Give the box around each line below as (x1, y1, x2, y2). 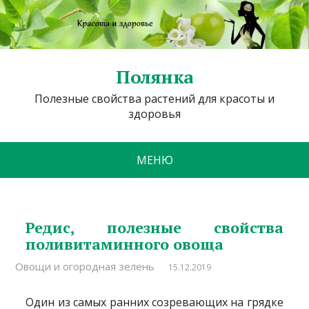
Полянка (116, 64, 193, 88)
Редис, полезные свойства (26, 217, 283, 237)
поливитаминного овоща (26, 233, 224, 254)
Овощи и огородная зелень (15, 259, 155, 273)
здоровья (128, 106, 181, 121)
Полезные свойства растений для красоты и (34, 90, 275, 106)
